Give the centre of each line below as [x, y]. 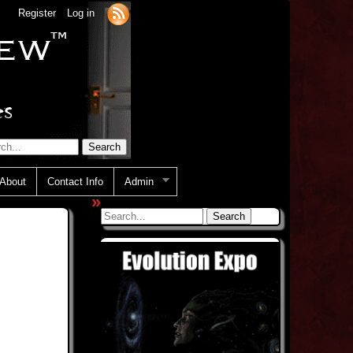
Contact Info [75, 181]
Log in [81, 13]
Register [37, 13]
